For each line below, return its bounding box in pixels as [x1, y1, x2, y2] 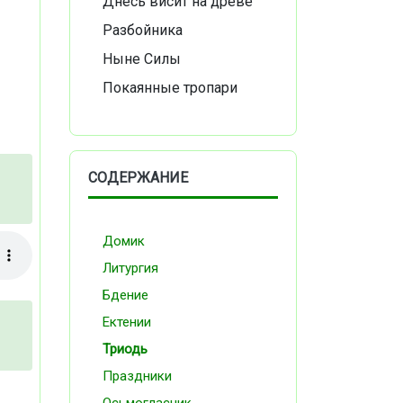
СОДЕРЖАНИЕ [88, 169, 188, 186]
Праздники [103, 368, 172, 384]
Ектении [103, 314, 151, 330]
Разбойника [103, 22, 183, 39]
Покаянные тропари [103, 79, 237, 96]
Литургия [103, 260, 158, 276]
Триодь [103, 341, 148, 357]
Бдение [103, 287, 148, 303]
